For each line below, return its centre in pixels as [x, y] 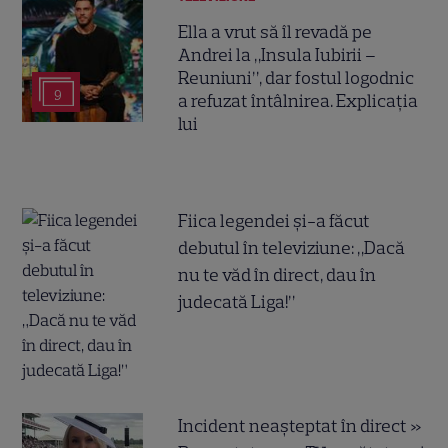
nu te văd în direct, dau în [277, 274]
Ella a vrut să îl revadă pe [275, 31]
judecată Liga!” [237, 301]
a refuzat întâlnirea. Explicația [298, 100]
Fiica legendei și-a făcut [274, 220]
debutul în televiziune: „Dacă [292, 247]
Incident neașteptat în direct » [300, 425]
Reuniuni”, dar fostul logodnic [296, 77]
